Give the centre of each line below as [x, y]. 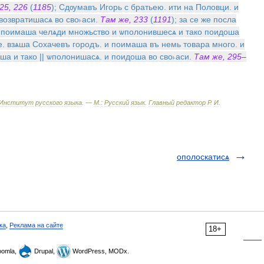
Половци [212, 7]
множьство [89, 32]
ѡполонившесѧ [148, 32]
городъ [86, 44]
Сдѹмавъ [78, 7]
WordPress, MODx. [100, 251]
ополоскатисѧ [203, 157]
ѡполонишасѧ [73, 57]
